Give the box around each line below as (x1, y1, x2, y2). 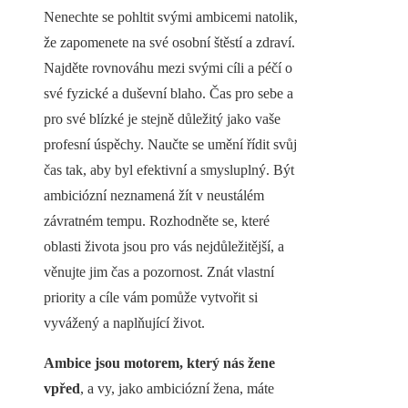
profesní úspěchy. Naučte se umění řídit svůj (44, 137, 297, 153)
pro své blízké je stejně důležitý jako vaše (44, 111, 280, 127)
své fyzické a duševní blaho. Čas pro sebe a (44, 86, 293, 102)
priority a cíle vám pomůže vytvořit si (44, 290, 258, 306)
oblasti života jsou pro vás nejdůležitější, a (44, 239, 284, 255)
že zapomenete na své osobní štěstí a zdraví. (44, 35, 295, 51)
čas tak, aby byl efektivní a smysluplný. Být (44, 162, 294, 178)
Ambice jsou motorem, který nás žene (44, 355, 275, 372)
